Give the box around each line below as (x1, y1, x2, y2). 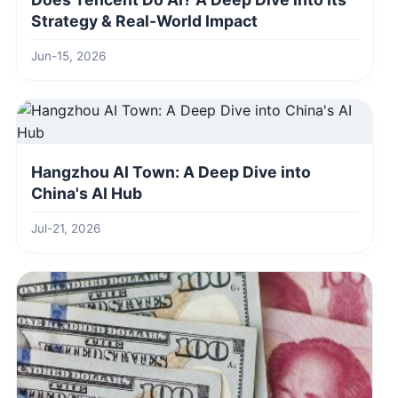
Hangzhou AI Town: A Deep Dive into (31, 162, 311, 181)
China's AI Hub (31, 183, 142, 203)
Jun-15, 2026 (31, 48, 106, 63)
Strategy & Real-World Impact (31, 11, 258, 30)
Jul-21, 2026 (31, 220, 100, 235)
